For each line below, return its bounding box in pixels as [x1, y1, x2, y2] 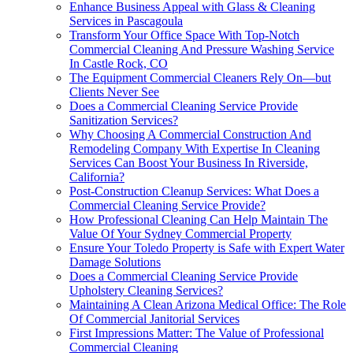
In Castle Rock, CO [69, 56, 168, 70]
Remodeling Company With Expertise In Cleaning [69, 141, 320, 155]
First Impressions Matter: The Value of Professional [69, 325, 324, 340]
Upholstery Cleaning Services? [69, 283, 223, 297]
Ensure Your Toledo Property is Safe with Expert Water [69, 240, 344, 255]
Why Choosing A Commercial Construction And [69, 127, 311, 141]
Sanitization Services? [69, 113, 178, 127]
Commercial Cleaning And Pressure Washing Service [69, 42, 334, 56]
